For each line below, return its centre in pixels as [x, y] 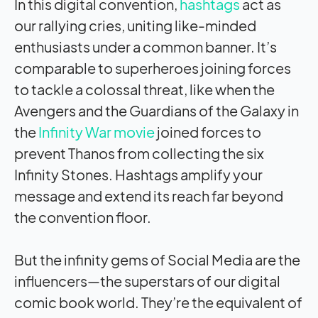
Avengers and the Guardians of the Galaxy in [157, 110]
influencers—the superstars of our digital [147, 280]
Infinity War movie [97, 131]
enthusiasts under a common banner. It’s [146, 46]
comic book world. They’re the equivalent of [158, 302]
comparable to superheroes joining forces [153, 67]
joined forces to [208, 131]
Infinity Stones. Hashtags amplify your [138, 174]
